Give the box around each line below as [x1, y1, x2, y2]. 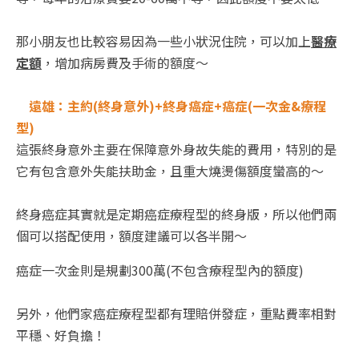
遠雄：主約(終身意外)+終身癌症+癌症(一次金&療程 [29, 96, 326, 116]
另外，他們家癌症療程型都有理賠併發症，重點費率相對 [16, 304, 337, 324]
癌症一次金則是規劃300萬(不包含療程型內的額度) [16, 260, 304, 280]
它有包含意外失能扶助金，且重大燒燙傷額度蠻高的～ [16, 161, 324, 181]
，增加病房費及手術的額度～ [42, 53, 208, 73]
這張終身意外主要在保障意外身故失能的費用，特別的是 [16, 139, 337, 159]
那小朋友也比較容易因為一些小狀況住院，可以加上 [16, 31, 311, 51]
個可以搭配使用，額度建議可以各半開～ [16, 226, 247, 246]
